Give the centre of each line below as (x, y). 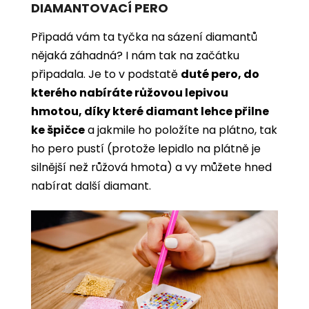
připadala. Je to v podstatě (106, 74)
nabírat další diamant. (91, 186)
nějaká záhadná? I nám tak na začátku (135, 55)
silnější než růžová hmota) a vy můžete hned (151, 167)
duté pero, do (220, 74)
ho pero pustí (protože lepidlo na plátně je (146, 148)
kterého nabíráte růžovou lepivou (130, 92)
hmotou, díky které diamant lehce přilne (150, 111)
